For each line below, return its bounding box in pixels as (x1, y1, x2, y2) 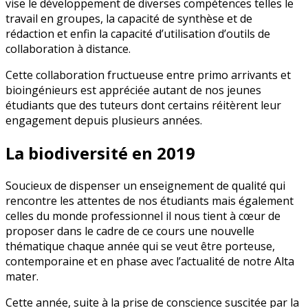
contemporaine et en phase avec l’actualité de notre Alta (5, 254, 294, 269)
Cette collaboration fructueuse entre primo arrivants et (5, 67, 291, 83)
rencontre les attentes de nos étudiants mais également (5, 193, 294, 209)
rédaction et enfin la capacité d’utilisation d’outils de (5, 26, 270, 42)
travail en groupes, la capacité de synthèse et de (5, 11, 252, 27)
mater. (5, 269, 38, 285)
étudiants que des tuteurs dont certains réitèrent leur (5, 98, 281, 113)
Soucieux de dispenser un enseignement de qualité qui (5, 178, 285, 194)
